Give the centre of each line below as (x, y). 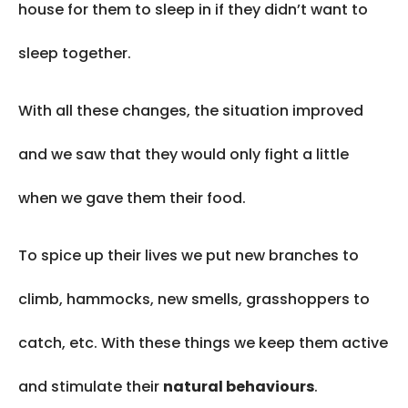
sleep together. (75, 54)
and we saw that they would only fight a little (184, 155)
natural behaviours (239, 387)
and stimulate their (91, 387)
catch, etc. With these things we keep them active (203, 343)
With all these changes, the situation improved (191, 111)
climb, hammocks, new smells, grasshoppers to (194, 300)
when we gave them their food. (132, 199)
